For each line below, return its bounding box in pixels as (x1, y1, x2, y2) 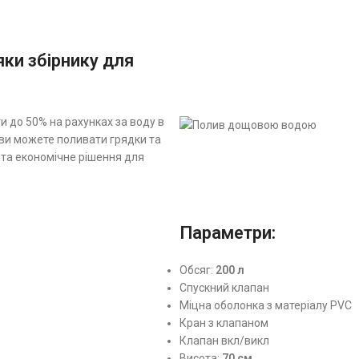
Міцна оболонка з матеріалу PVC (179, 298, 352, 312)
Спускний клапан (179, 280, 269, 294)
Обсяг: (179, 263, 216, 276)
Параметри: (179, 222, 276, 243)
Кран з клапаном (179, 316, 268, 329)
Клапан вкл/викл (179, 333, 269, 347)
